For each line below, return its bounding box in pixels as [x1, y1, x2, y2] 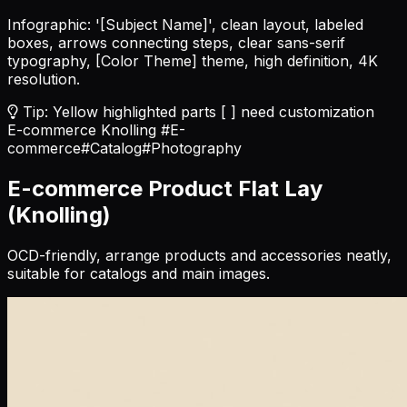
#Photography [142, 138, 242, 157]
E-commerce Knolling [7, 120, 156, 139]
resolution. [7, 69, 80, 88]
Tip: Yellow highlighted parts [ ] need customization [18, 102, 374, 121]
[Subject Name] [100, 15, 208, 34]
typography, [7, 51, 95, 70]
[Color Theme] [95, 51, 197, 70]
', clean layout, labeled [208, 15, 363, 34]
